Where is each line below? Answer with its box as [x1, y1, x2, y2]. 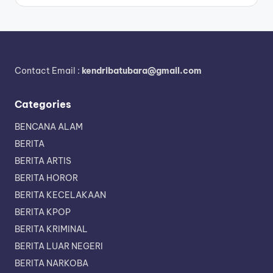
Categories [15, 98, 71, 111]
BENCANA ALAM [15, 121, 83, 133]
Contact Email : [15, 65, 82, 77]
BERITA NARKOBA [15, 258, 88, 269]
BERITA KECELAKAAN [15, 190, 106, 201]
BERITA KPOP [15, 207, 71, 218]
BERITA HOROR [15, 172, 78, 184]
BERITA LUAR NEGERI [15, 241, 103, 252]
